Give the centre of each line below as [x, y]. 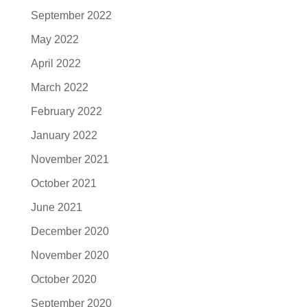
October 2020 [63, 279]
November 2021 [70, 159]
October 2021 [63, 183]
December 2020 [70, 231]
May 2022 [54, 39]
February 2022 [66, 111]
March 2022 [59, 87]
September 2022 [71, 15]
